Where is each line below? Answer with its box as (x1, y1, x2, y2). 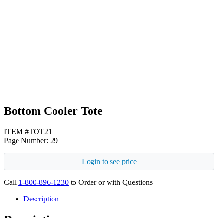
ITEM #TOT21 (4, 127, 52, 136)
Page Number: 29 (4, 136, 58, 145)
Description (23, 194, 59, 203)
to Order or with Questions (69, 178, 153, 186)
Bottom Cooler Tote (4, 104, 103, 117)
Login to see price (81, 157, 137, 165)
